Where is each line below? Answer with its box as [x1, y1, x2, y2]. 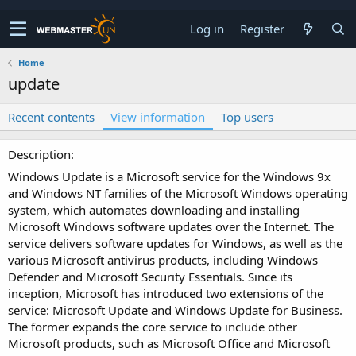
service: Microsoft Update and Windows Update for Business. [8, 302, 342, 318]
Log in [190, 21, 224, 37]
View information [110, 109, 205, 125]
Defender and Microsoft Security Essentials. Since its [8, 269, 292, 284]
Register [240, 21, 284, 37]
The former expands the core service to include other [8, 319, 297, 335]
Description [8, 145, 71, 162]
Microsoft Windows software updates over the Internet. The [8, 219, 334, 234]
